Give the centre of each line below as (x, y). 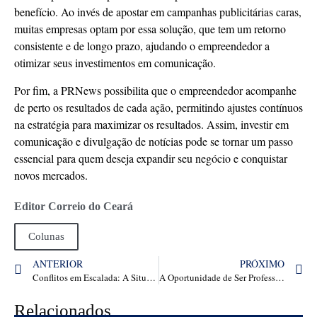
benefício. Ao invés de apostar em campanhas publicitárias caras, (158, 12)
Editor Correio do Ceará (74, 207)
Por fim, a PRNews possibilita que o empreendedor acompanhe (155, 90)
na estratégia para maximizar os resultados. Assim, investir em (151, 124)
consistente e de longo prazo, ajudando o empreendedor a (142, 46)
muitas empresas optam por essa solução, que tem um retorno (150, 29)
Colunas (46, 236)
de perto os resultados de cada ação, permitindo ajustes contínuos (158, 107)
